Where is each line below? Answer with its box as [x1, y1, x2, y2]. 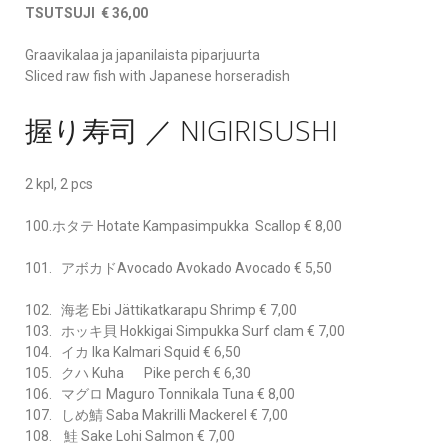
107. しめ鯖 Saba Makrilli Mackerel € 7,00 [25, 406, 288, 423]
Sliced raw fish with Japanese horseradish [25, 68, 290, 85]
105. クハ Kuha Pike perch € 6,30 [25, 364, 251, 381]
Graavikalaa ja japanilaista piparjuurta [25, 47, 260, 64]
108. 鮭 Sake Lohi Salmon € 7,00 [25, 427, 235, 444]
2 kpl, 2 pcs [25, 175, 93, 192]
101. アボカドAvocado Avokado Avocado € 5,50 [25, 259, 332, 276]
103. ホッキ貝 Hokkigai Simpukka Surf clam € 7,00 [25, 322, 345, 339]
